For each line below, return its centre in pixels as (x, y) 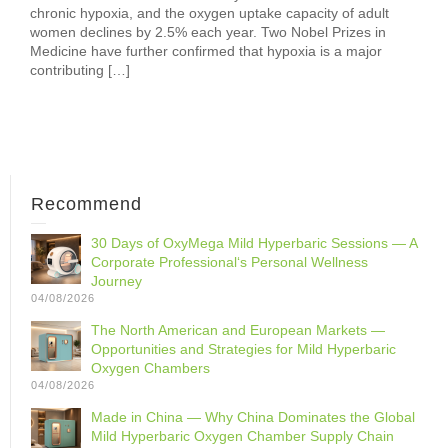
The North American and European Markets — (238, 330)
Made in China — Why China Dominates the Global (253, 417)
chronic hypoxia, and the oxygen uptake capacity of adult (209, 13)
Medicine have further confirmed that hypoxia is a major (206, 51)
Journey (116, 281)
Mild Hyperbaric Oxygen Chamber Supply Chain (242, 436)
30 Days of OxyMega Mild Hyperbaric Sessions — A (254, 243)
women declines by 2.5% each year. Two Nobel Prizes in (208, 32)
